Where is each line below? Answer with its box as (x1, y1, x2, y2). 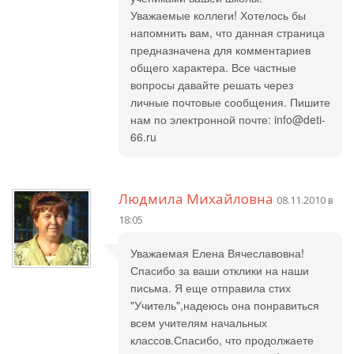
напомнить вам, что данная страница (130, 24, 325, 40)
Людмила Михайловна (119, 190, 273, 208)
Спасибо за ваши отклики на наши (130, 262, 309, 278)
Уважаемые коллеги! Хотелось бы (130, 7, 306, 23)
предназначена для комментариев (130, 42, 311, 58)
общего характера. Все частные (130, 59, 296, 75)
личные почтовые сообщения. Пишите (130, 94, 330, 110)
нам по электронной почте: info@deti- (130, 111, 326, 127)
